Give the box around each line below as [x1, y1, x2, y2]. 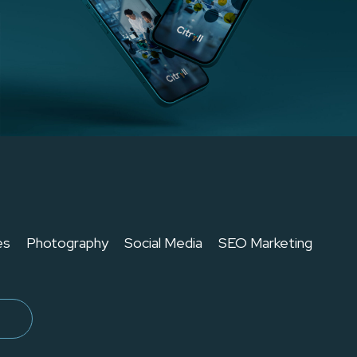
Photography [26, 233, 108, 252]
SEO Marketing [218, 233, 312, 252]
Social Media [124, 233, 202, 252]
